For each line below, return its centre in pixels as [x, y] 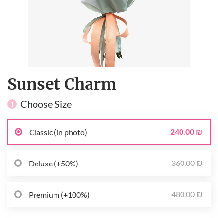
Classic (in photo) [58, 132]
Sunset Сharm [62, 84]
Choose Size [46, 104]
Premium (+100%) [59, 194]
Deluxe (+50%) [54, 163]
